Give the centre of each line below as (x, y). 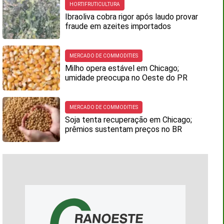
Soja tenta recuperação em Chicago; (129, 120)
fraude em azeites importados (118, 26)
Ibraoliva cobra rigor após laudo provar (132, 17)
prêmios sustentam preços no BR (124, 129)
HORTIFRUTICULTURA (95, 4)
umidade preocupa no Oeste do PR (126, 78)
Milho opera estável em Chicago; (122, 68)
